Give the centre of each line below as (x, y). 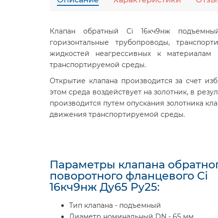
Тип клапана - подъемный (115, 205)
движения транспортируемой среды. (117, 114)
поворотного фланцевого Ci (129, 176)
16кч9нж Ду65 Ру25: (105, 187)
